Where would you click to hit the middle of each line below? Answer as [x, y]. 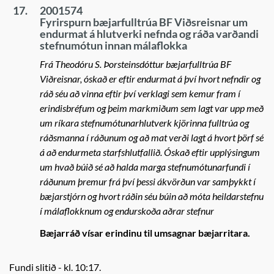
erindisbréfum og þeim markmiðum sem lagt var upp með [152, 108]
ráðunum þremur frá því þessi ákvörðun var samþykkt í [148, 181]
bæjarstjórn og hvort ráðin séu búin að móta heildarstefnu [152, 196]
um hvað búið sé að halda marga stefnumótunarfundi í [145, 167]
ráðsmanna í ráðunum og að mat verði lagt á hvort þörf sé [152, 137]
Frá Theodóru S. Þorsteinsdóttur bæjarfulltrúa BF [135, 64]
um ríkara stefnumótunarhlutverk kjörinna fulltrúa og [144, 123]
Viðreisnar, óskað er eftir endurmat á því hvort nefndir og [150, 79]
